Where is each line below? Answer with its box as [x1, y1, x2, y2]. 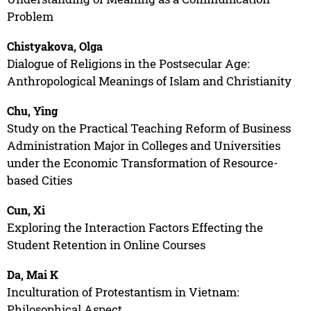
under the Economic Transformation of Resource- [6, 154, 278, 171]
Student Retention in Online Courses [6, 236, 205, 253]
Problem [6, 8, 53, 24]
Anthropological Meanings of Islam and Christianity [6, 72, 292, 89]
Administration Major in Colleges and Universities [6, 137, 280, 153]
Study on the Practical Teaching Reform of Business [6, 119, 291, 136]
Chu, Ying [6, 103, 58, 118]
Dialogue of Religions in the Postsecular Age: [6, 55, 249, 72]
